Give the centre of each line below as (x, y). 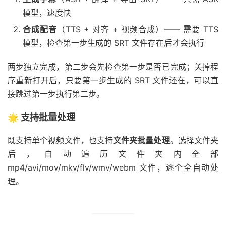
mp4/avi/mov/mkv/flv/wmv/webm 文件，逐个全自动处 (113, 168)
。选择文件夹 (194, 140)
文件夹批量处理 (142, 140)
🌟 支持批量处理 (41, 118)
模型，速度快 (47, 13)
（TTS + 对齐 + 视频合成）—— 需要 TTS (138, 30)
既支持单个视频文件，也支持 (61, 140)
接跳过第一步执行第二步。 (56, 94)
